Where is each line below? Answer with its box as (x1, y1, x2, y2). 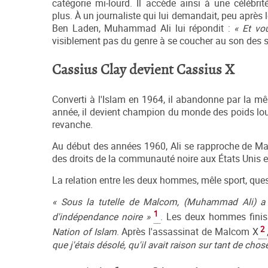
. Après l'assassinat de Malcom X (116, 226, 258, 239)
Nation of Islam (52, 226, 117, 239)
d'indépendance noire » (52, 211, 150, 224)
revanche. (52, 118, 93, 132)
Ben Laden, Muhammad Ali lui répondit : (52, 22, 234, 35)
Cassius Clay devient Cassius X (52, 62, 234, 79)
